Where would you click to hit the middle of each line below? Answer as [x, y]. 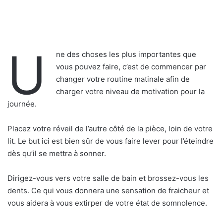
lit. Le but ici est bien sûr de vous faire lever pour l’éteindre [111, 141]
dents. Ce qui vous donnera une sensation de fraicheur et [108, 191]
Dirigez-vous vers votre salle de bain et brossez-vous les [108, 178]
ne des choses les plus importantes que [126, 55]
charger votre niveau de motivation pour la [130, 92]
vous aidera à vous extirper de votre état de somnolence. [107, 203]
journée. [22, 104]
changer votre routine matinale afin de [123, 79]
